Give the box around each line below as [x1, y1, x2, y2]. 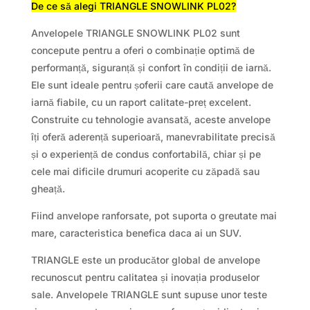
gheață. [30, 182, 65, 194]
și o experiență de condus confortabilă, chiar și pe [30, 147, 261, 160]
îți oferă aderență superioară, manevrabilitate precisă [30, 130, 275, 143]
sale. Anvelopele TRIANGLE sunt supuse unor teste [30, 288, 267, 300]
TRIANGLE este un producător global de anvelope [30, 253, 260, 266]
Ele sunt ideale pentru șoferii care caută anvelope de [30, 78, 273, 91]
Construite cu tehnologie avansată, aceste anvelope [30, 113, 271, 125]
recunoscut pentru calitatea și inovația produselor [30, 271, 259, 283]
